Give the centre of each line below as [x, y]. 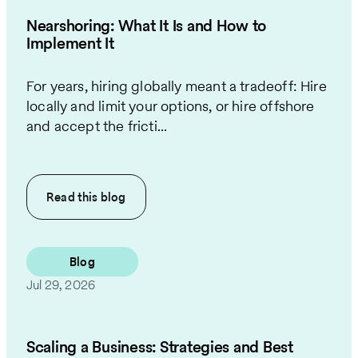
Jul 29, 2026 [61, 284]
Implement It [70, 43]
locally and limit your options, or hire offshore [171, 105]
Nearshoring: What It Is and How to [147, 25]
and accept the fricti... [97, 125]
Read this [74, 197]
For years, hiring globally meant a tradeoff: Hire [177, 86]
